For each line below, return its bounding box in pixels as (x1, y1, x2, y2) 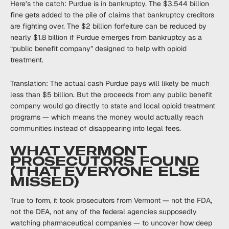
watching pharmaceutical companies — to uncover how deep (10, 218, 212, 227)
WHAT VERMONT (10, 144, 146, 158)
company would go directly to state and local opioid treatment (10, 101, 215, 110)
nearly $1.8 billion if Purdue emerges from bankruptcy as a (10, 33, 202, 42)
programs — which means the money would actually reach (10, 112, 203, 122)
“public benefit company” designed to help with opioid (10, 44, 187, 53)
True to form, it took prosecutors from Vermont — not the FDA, (10, 196, 212, 205)
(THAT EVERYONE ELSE (10, 164, 200, 179)
